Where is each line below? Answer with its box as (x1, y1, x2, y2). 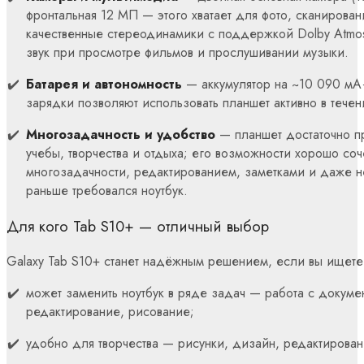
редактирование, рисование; (26, 302, 194, 322)
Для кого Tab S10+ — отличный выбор (6, 214, 269, 237)
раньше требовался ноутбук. (26, 180, 188, 200)
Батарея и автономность (26, 74, 182, 93)
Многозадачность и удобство (26, 124, 215, 144)
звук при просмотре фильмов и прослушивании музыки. (26, 42, 349, 62)
